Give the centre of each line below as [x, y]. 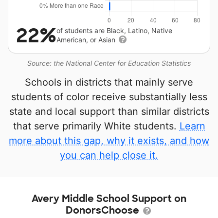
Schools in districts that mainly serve [109, 82]
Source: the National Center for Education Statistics [109, 63]
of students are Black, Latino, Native [114, 30]
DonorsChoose [104, 210]
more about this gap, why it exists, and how [109, 141]
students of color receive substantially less [109, 97]
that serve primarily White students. [96, 126]
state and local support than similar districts [109, 111]
